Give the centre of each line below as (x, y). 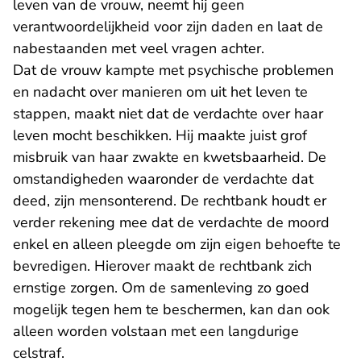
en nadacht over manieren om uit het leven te (160, 92)
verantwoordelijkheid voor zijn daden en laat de (168, 27)
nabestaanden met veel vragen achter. (139, 48)
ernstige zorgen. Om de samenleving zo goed (161, 288)
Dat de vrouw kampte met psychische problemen (173, 70)
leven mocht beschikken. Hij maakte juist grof (160, 135)
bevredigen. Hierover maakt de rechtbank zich (162, 266)
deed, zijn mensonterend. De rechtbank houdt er (170, 201)
